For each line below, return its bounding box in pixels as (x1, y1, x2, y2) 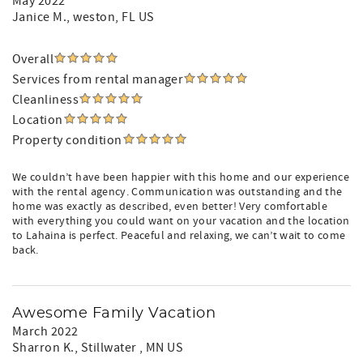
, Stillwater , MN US (74, 340, 184, 356)
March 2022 (12, 323, 79, 340)
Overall (12, 51, 54, 67)
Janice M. (12, 9, 67, 25)
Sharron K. (12, 340, 75, 356)
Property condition (12, 132, 122, 148)
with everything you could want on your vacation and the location (12, 214, 350, 228)
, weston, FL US (66, 9, 155, 25)
